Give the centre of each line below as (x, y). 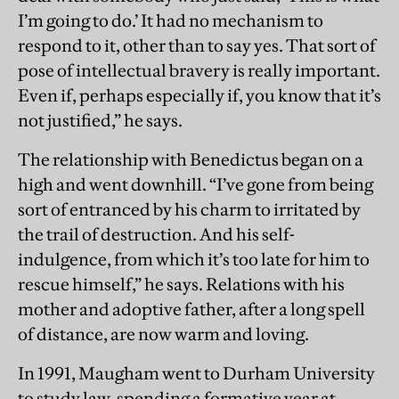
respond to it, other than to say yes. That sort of (197, 46)
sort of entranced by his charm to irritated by (189, 210)
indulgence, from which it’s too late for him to (194, 260)
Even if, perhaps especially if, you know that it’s (199, 96)
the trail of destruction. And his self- (156, 235)
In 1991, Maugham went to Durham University (196, 374)
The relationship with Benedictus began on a (191, 160)
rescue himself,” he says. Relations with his (181, 285)
